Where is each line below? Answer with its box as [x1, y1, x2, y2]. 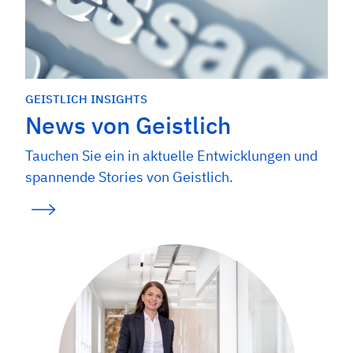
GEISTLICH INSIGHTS [25, 91, 147, 106]
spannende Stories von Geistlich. [25, 168, 233, 186]
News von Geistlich [25, 110, 231, 140]
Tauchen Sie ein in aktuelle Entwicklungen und [25, 147, 318, 165]
